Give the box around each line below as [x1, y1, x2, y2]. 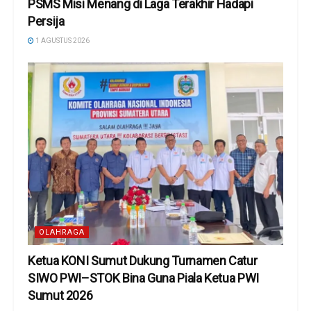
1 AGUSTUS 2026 [34, 37, 90, 45]
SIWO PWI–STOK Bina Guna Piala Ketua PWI [28, 271, 259, 286]
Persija [28, 14, 67, 29]
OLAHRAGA [39, 228, 85, 237]
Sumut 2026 [28, 288, 93, 303]
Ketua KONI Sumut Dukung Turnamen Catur [28, 253, 258, 269]
